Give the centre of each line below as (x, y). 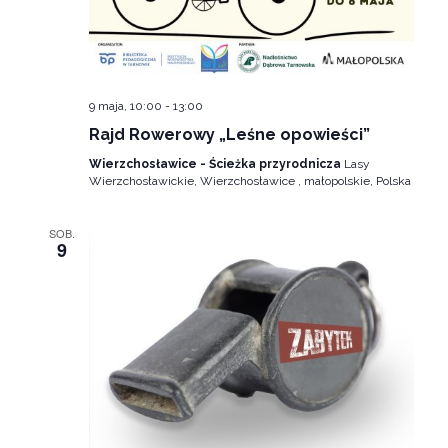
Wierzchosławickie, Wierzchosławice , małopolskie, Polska (249, 180)
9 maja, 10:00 (125, 105)
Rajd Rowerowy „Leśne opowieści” (229, 134)
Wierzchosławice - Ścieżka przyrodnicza (216, 163)
